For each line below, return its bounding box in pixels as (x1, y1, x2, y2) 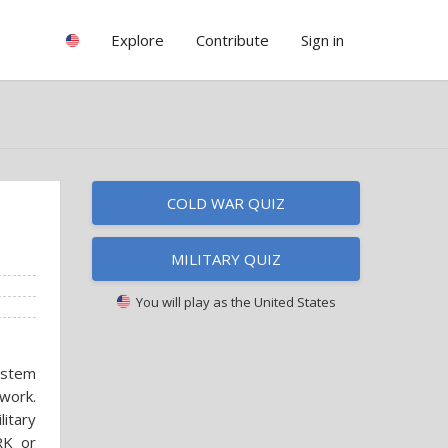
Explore (111, 30, 164, 50)
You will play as (129, 293, 231, 311)
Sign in (301, 30, 344, 50)
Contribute (196, 30, 269, 50)
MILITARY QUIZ (171, 249, 281, 269)
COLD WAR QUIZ (167, 193, 285, 213)
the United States (230, 293, 336, 311)
